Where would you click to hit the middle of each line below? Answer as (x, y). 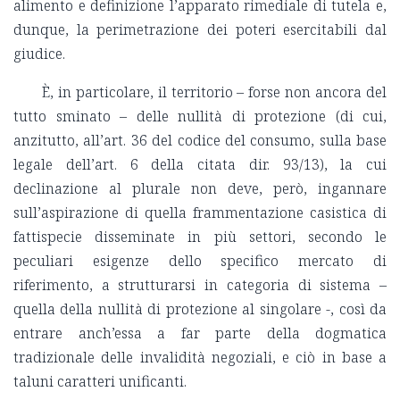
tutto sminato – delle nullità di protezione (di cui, (200, 117)
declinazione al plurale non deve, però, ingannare (200, 189)
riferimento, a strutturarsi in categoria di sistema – (200, 285)
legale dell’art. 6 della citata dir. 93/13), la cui (200, 165)
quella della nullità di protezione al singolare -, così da (200, 309)
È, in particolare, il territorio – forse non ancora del (214, 92)
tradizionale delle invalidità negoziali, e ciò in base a (200, 358)
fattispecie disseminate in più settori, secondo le (200, 237)
